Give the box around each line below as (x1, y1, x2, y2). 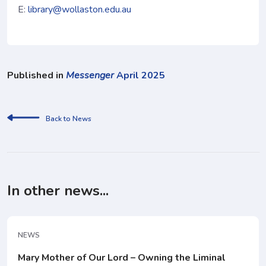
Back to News (46, 114, 91, 124)
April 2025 (114, 69, 165, 83)
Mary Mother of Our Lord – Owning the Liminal (18, 251, 226, 265)
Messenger (66, 69, 114, 83)
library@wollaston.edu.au (28, 3, 131, 17)
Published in (7, 69, 66, 83)
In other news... (7, 181, 109, 201)
